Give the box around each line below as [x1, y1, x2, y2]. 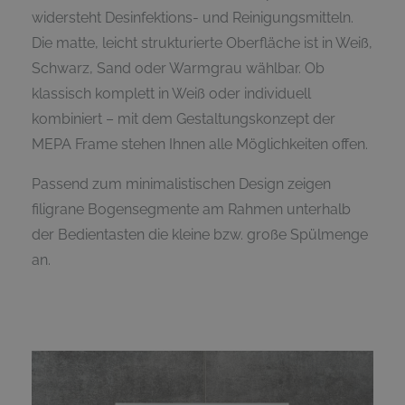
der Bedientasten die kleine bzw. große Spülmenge [32, 225, 368, 243]
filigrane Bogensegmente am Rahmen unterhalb [32, 200, 351, 218]
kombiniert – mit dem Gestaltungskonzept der [32, 109, 335, 127]
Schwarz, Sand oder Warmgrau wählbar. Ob [32, 59, 325, 77]
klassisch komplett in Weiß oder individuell [32, 84, 311, 102]
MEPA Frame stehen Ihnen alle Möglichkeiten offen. [32, 135, 368, 153]
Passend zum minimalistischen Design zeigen [32, 174, 331, 193]
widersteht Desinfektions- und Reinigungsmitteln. [32, 8, 353, 26]
